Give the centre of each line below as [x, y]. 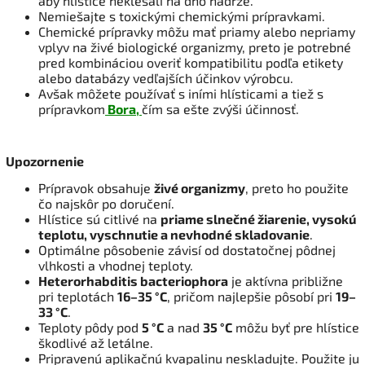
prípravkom [72, 108]
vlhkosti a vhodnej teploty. [116, 265]
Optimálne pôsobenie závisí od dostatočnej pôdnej [187, 249]
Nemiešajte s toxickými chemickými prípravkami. [182, 15]
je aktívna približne [286, 280]
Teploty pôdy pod [90, 327]
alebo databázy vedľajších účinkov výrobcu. [166, 77]
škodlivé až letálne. [96, 342]
